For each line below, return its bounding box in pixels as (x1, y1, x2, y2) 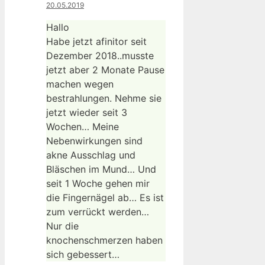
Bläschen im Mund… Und (46, 163, 156, 176)
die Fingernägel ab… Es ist (46, 192, 164, 204)
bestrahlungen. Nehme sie (46, 92, 161, 105)
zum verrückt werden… (46, 206, 149, 218)
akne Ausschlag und (46, 149, 135, 161)
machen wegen (46, 78, 114, 91)
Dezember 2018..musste (46, 50, 154, 62)
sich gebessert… (46, 248, 119, 261)
